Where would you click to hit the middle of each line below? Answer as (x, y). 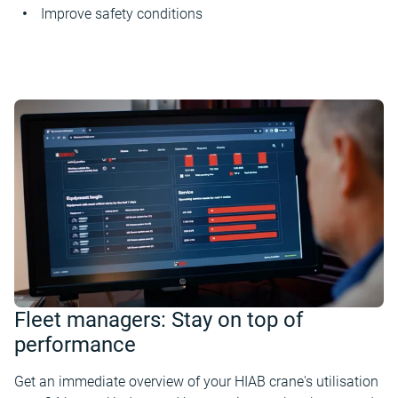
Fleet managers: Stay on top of (159, 320)
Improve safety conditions (122, 14)
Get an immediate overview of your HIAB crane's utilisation (196, 382)
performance (75, 345)
